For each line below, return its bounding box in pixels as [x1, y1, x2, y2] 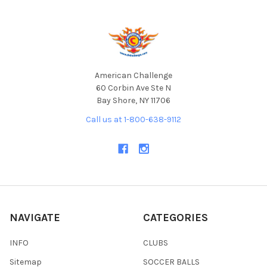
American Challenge [95, 70, 172, 80]
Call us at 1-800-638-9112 [86, 114, 181, 125]
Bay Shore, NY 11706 [97, 95, 170, 105]
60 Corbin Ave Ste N [96, 82, 171, 93]
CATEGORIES [143, 210, 208, 224]
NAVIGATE [10, 210, 60, 224]
